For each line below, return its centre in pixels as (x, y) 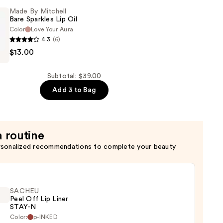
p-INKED (46, 217)
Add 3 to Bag (74, 90)
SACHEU (25, 191)
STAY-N (23, 207)
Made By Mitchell (38, 12)
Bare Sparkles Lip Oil (43, 20)
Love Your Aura (52, 30)
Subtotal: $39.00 (74, 76)
